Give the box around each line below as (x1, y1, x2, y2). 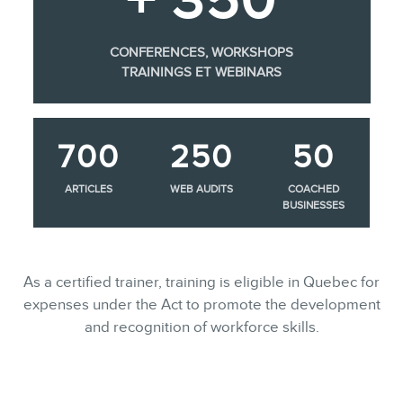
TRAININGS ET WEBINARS (121, 64, 282, 79)
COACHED (288, 182, 340, 195)
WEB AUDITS (169, 182, 233, 195)
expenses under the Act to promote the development (22, 295, 381, 313)
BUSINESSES (282, 198, 345, 211)
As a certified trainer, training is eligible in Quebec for (23, 273, 380, 291)
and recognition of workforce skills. (84, 318, 319, 336)
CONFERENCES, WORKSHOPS (110, 44, 293, 59)
